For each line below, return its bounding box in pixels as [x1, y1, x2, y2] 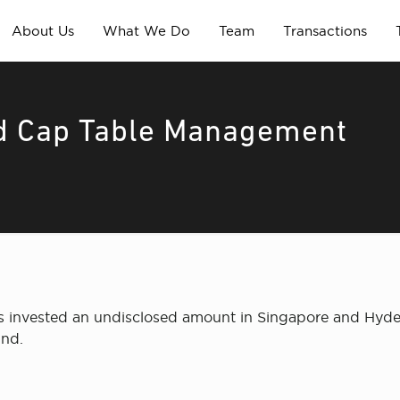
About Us [11, 23, 74, 38]
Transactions [282, 23, 367, 38]
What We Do [102, 23, 190, 38]
